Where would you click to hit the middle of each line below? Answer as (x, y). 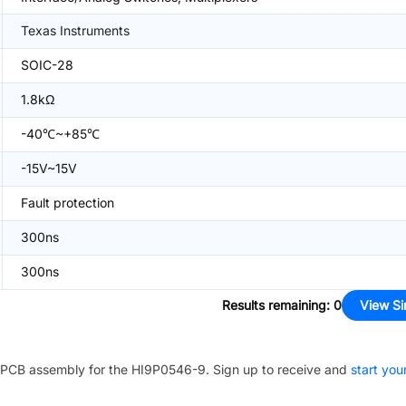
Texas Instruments (75, 30)
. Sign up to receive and (276, 369)
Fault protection (68, 203)
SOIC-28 (47, 65)
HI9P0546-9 (169, 369)
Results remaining (274, 305)
